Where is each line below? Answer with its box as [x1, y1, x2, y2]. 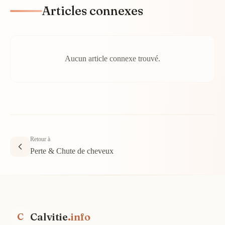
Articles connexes [42, 4, 143, 18]
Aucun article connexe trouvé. [65, 54, 160, 63]
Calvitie [30, 210, 68, 223]
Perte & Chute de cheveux [30, 147, 114, 155]
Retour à [30, 136, 50, 143]
